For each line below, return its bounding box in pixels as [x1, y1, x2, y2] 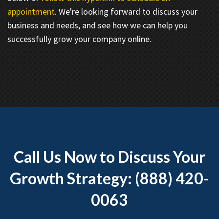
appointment [7, 5, 55, 17]
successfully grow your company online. [7, 33, 152, 44]
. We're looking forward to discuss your [55, 5, 197, 17]
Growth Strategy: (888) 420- [10, 168, 209, 188]
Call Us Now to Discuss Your [14, 147, 205, 166]
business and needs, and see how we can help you [7, 19, 188, 31]
